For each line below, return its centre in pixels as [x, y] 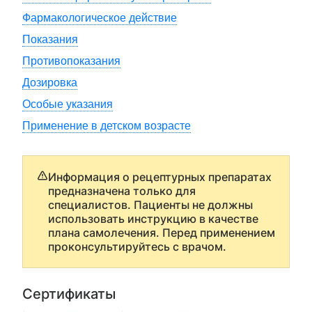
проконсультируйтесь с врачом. [137, 247]
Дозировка [50, 83]
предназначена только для [122, 191]
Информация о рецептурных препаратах [160, 177]
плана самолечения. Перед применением [162, 233]
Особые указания [68, 104]
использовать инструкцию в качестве [153, 219]
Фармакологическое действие [100, 18]
